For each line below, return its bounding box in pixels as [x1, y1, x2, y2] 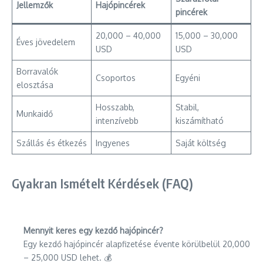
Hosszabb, [96, 102, 134, 112]
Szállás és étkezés [16, 138, 87, 148]
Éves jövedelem [16, 37, 75, 47]
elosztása [16, 80, 53, 90]
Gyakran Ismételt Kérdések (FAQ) [12, 175, 194, 191]
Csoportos [96, 73, 136, 83]
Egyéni [176, 73, 200, 83]
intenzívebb [96, 116, 139, 126]
